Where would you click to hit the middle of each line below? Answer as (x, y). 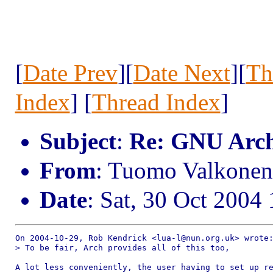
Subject (78, 141)
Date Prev (70, 73)
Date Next (182, 73)
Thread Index (156, 102)
